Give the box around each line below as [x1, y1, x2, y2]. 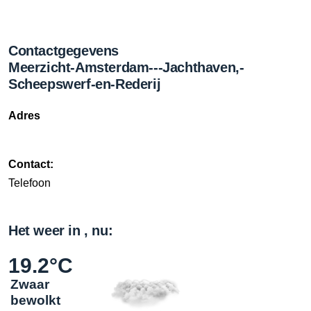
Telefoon [8, 177, 51, 189]
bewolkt [10, 293, 60, 308]
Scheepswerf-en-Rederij [8, 76, 161, 92]
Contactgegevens [8, 43, 119, 58]
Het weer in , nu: [8, 223, 113, 238]
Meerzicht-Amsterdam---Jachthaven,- [8, 60, 244, 75]
